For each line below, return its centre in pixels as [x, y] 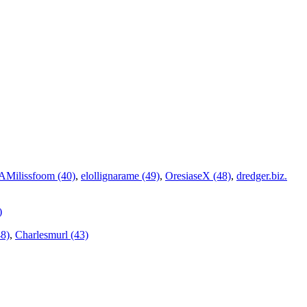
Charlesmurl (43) [52, 235]
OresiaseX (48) [198, 176]
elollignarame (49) [120, 176]
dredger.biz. [262, 176]
